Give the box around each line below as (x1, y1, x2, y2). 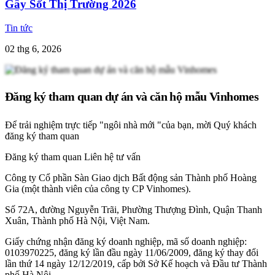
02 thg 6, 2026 (5, 43, 61, 54)
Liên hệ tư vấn (84, 151, 141, 162)
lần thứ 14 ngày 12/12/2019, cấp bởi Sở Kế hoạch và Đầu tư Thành (5, 258, 267, 269)
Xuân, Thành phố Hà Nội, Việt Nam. (5, 215, 150, 226)
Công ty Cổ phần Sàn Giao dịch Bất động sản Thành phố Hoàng (5, 172, 257, 183)
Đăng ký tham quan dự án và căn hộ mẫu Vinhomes (5, 89, 259, 103)
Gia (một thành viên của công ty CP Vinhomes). (5, 183, 191, 194)
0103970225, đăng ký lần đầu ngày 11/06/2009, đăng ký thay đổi (5, 247, 258, 258)
